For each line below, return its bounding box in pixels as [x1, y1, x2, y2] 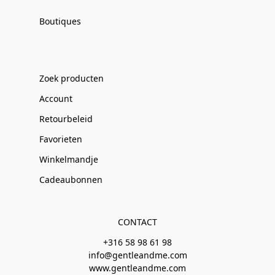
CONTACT [118, 216, 157, 228]
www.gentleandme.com [89, 262, 186, 274]
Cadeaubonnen [39, 174, 103, 185]
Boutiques [39, 15, 81, 27]
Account [39, 93, 72, 104]
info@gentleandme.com [88, 249, 187, 261]
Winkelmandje [39, 153, 98, 165]
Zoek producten [39, 72, 104, 84]
